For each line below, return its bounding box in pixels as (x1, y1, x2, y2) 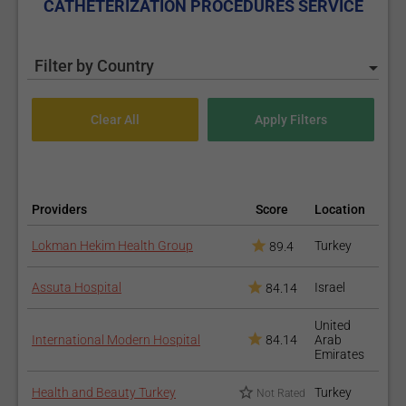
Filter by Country (34, 56, 154, 75)
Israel (314, 280, 345, 295)
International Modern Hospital (32, 333, 200, 347)
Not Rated (256, 387, 305, 400)
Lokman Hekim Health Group (32, 238, 193, 253)
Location (314, 202, 365, 217)
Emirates (314, 347, 364, 362)
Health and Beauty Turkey (32, 385, 176, 400)
